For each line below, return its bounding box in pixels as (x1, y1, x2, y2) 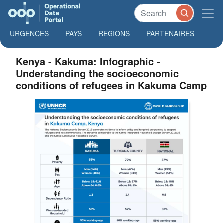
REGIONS (98, 28, 130, 38)
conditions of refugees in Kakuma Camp (16, 78, 207, 92)
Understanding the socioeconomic (16, 66, 179, 80)
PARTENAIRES (146, 28, 194, 38)
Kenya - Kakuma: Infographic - (16, 54, 161, 68)
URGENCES (10, 28, 49, 38)
